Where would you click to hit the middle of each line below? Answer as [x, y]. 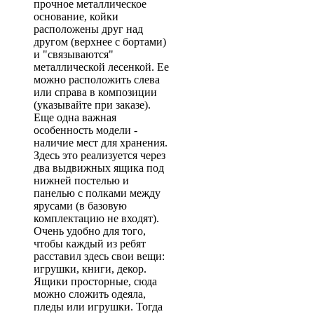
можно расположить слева [97, 80]
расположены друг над [88, 29]
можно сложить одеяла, [90, 294]
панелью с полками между [97, 193]
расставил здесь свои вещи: [99, 256]
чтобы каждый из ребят [90, 244]
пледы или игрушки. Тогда [98, 307]
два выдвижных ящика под [99, 168]
